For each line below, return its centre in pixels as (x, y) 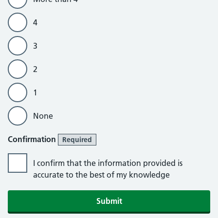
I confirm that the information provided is (108, 163)
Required (77, 140)
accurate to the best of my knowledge (101, 175)
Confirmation (33, 139)
